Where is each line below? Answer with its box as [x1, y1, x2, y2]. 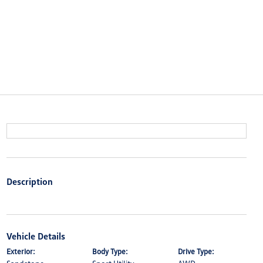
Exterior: [6, 247, 35, 256]
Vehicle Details [6, 230, 65, 242]
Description [6, 176, 53, 187]
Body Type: [92, 247, 128, 256]
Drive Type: [178, 247, 215, 256]
